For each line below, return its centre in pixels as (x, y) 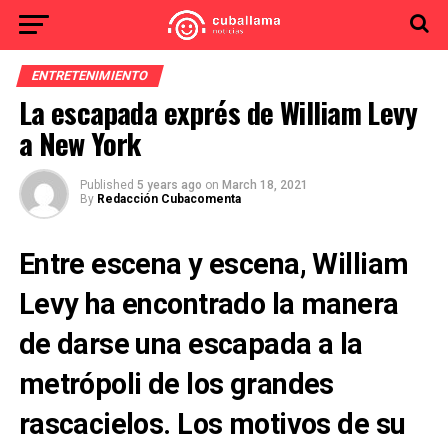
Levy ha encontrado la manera (208, 304)
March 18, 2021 (264, 185)
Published (106, 185)
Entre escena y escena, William (213, 264)
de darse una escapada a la (190, 344)
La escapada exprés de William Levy (218, 112)
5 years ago (169, 185)
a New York (79, 143)
